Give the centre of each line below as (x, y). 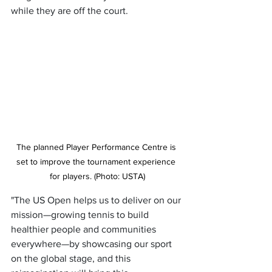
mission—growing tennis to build (81, 214)
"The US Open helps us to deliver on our (97, 200)
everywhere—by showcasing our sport (93, 243)
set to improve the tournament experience (97, 161)
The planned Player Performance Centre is (97, 147)
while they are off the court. (70, 11)
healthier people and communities (85, 229)
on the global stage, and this (72, 258)
